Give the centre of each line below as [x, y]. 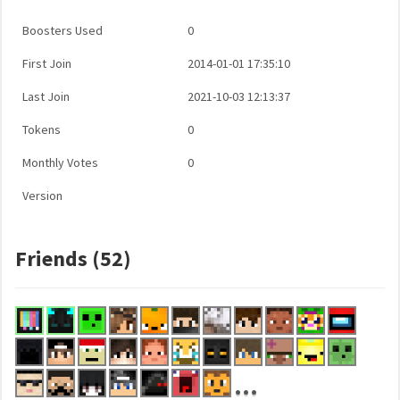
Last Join [46, 96]
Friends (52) [73, 258]
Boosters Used [62, 30]
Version [42, 196]
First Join [47, 63]
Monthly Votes [60, 162]
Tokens [42, 129]
